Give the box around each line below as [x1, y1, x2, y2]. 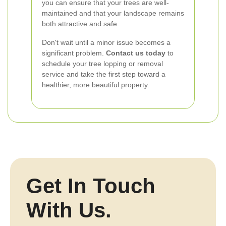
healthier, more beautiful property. [42, 81, 149, 89]
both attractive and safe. [42, 20, 119, 28]
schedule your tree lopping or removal [42, 60, 163, 68]
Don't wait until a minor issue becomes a [42, 38, 171, 46]
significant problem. [42, 49, 106, 57]
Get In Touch [26, 174, 155, 198]
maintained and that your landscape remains [42, 9, 184, 17]
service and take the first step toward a [42, 70, 165, 78]
